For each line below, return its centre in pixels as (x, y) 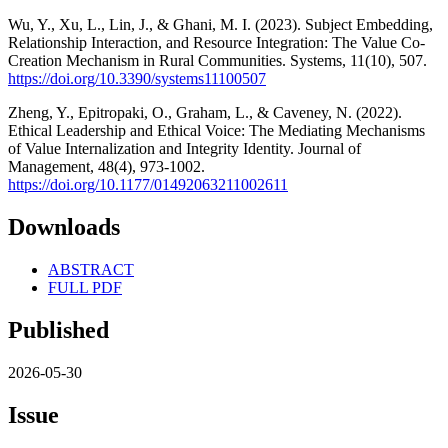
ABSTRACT (91, 269)
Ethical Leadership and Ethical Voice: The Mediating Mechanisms (216, 130)
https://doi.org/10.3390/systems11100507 (137, 78)
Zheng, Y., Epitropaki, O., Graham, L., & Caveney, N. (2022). (205, 112)
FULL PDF (85, 287)
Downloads (64, 226)
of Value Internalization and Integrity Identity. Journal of (184, 148)
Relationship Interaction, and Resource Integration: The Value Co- (216, 42)
